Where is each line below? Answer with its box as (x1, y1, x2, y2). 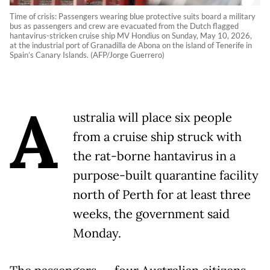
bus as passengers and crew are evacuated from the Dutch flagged (10, 21, 239, 31)
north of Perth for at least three (73, 187, 251, 203)
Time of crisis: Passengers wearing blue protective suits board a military (10, 11, 256, 22)
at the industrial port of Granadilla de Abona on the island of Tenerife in (10, 40, 252, 51)
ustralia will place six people (73, 110, 232, 126)
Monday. (73, 225, 121, 242)
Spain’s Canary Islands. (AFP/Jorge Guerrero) (10, 50, 165, 60)
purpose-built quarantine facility (73, 168, 259, 184)
